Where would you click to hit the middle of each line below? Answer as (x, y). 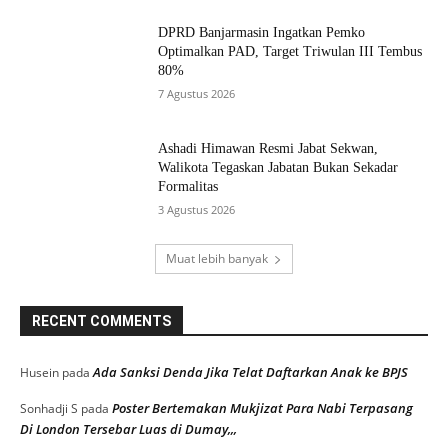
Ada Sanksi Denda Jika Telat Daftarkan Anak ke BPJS (250, 372)
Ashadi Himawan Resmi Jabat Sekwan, (268, 148)
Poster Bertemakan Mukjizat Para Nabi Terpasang (262, 408)
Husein (39, 373)
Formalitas (188, 186)
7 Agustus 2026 (197, 93)
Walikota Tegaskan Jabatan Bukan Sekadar (278, 167)
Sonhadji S (49, 409)
